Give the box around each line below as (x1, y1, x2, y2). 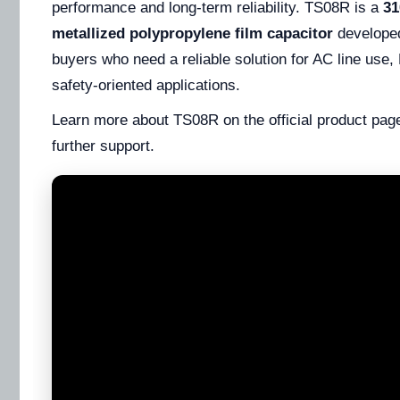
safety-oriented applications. (52, 77, 240, 94)
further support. (52, 137, 154, 154)
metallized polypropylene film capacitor (52, 25, 333, 42)
